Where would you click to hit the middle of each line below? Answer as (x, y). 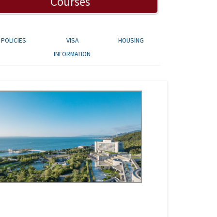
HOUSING (131, 41)
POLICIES (14, 41)
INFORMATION (72, 54)
